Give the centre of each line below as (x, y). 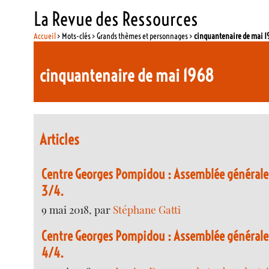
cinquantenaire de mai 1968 (127, 75)
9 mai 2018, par (77, 209)
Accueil (45, 36)
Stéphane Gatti (147, 209)
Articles (60, 140)
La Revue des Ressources (116, 19)
